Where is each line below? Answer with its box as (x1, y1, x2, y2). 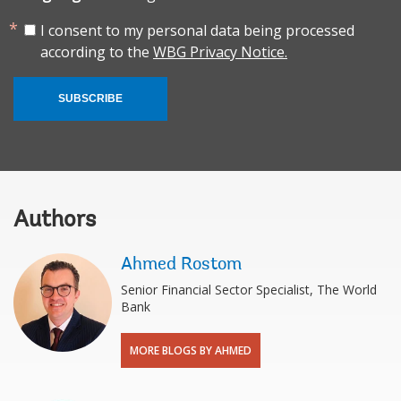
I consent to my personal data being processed (40, 20, 354, 40)
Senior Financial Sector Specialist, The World (121, 280, 377, 298)
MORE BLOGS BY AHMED (130, 342, 252, 358)
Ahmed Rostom (121, 255, 242, 274)
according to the (40, 41, 153, 62)
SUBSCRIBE (58, 91, 123, 105)
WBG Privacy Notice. (153, 41, 287, 62)
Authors (13, 209, 96, 233)
